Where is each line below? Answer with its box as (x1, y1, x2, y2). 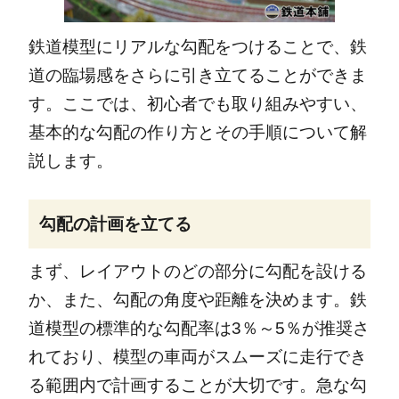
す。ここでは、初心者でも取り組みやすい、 (28, 94, 367, 113)
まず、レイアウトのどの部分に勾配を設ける (28, 262, 367, 281)
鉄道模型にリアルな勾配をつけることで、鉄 (28, 37, 367, 56)
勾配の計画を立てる (38, 214, 191, 233)
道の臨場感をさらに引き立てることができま (28, 65, 367, 85)
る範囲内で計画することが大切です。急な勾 (28, 376, 367, 395)
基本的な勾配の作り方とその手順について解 (28, 122, 367, 142)
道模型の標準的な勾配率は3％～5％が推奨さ (28, 319, 370, 338)
